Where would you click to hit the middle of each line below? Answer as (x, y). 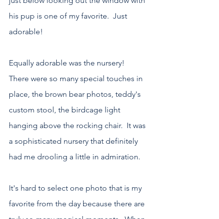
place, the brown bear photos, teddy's (76, 94)
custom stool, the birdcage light (66, 110)
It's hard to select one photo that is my (76, 188)
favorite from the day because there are (78, 204)
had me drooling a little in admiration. (75, 157)
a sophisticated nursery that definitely (74, 141)
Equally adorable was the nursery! (69, 63)
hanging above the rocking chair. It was (78, 126)
